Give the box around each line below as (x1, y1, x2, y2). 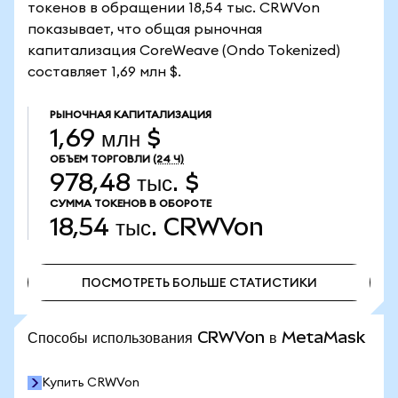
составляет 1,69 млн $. (28, 65, 181, 79)
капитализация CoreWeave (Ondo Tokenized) (28, 44, 340, 58)
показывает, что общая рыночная (28, 22, 262, 36)
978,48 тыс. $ (50, 169, 199, 196)
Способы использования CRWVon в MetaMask (28, 328, 365, 346)
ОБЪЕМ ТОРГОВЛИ (50, 154, 150, 164)
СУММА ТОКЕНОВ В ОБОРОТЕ (50, 198, 211, 209)
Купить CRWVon (42, 377, 139, 389)
